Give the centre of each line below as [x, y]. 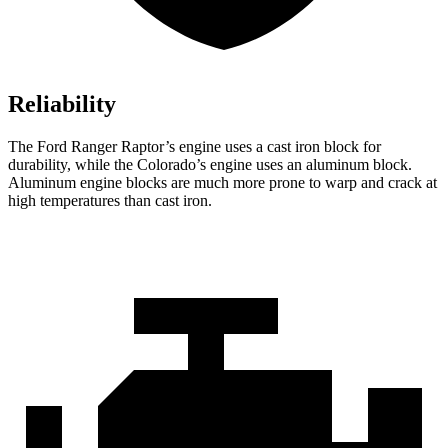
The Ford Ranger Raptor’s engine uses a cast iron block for [194, 147]
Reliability [62, 104]
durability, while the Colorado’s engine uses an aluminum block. [210, 165]
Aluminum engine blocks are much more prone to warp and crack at [222, 183]
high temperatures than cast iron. [110, 201]
